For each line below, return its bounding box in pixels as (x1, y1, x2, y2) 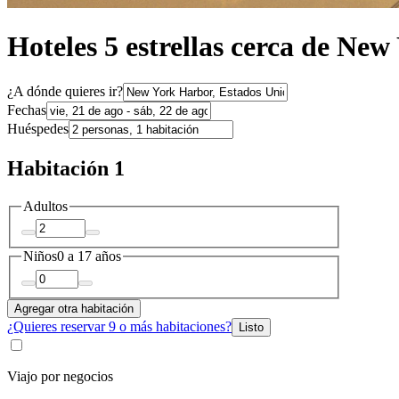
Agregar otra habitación (14, 301, 134, 315)
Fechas (7, 102, 46, 118)
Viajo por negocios (7, 368, 113, 384)
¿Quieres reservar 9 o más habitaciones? (7, 318, 232, 334)
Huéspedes (7, 120, 69, 136)
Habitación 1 (7, 156, 125, 180)
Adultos (23, 198, 68, 214)
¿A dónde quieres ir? (7, 83, 123, 99)
